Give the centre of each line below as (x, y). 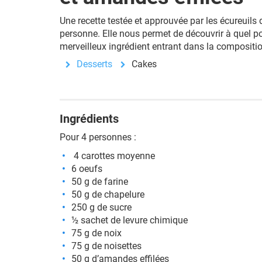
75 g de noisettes (106, 246)
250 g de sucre (101, 207)
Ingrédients (89, 119)
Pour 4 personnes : (98, 137)
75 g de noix (96, 233)
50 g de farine (100, 182)
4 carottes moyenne (113, 156)
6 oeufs (87, 169)
